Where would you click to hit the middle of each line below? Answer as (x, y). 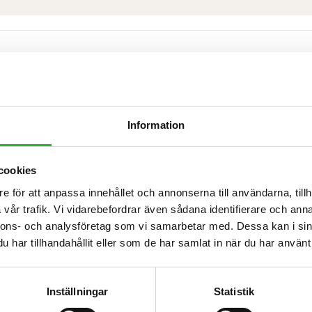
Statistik (234, 291)
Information (156, 125)
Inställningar (77, 291)
